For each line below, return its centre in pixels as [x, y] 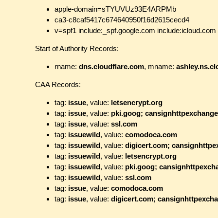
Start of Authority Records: [77, 49]
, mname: [160, 67]
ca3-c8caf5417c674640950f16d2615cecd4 [122, 20]
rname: [67, 67]
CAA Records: [58, 85]
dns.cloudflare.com [111, 67]
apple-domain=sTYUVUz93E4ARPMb [115, 9]
